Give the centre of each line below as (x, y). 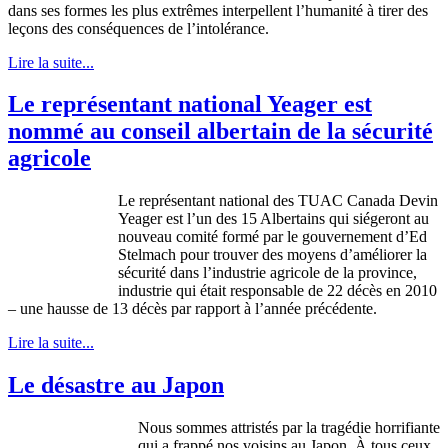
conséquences (120, 28)
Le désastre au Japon (116, 385)
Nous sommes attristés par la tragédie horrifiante (289, 428)
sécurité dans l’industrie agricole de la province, (267, 273)
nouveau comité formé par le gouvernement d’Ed (272, 237)
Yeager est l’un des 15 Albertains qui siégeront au (273, 219)
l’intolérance (226, 28)
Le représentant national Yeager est (190, 104)
